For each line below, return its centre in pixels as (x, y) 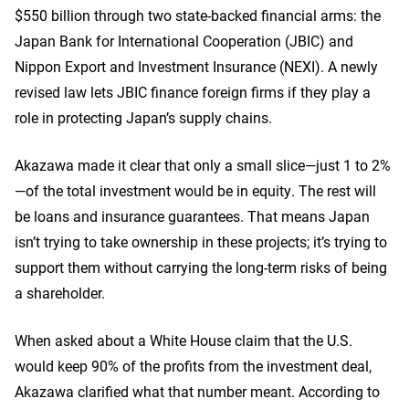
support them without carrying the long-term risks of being (201, 267)
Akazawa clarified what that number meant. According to (197, 391)
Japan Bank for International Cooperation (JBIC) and (184, 41)
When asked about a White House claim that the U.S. (184, 340)
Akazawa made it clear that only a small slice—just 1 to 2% (203, 165)
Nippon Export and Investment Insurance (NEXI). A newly (196, 66)
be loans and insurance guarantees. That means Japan (192, 216)
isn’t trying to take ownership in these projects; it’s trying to (201, 241)
